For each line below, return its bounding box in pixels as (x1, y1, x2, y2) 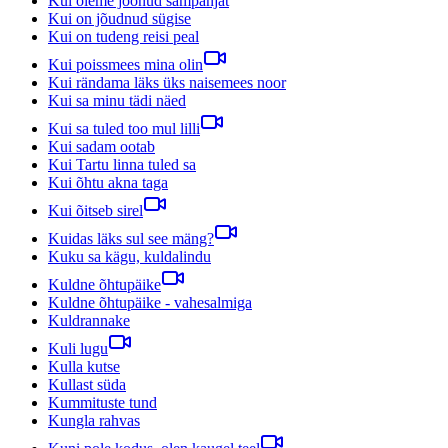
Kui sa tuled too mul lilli (48, 119, 200, 137)
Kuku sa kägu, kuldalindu (48, 247, 211, 265)
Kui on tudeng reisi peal (48, 27, 199, 45)
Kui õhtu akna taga (48, 173, 168, 191)
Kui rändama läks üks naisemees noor (48, 73, 286, 91)
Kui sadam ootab (48, 137, 155, 155)
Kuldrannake (48, 311, 130, 329)
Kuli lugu (48, 339, 108, 357)
